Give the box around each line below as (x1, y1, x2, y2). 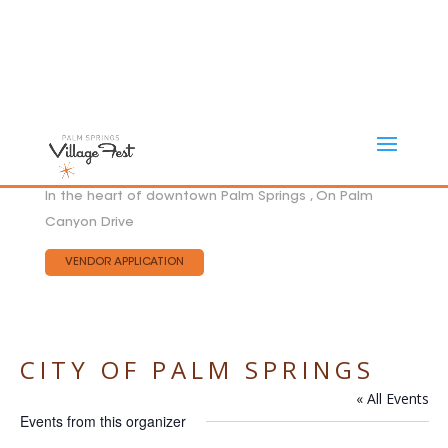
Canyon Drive (44, 216, 134, 229)
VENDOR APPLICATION (64, 257, 184, 268)
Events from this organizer (19, 411, 186, 431)
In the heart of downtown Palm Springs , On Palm (44, 190, 373, 203)
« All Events (355, 389, 429, 408)
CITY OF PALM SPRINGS (19, 353, 375, 386)
